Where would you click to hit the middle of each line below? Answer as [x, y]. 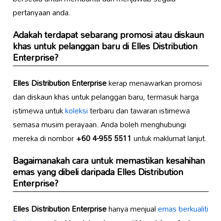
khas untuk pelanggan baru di [72, 46]
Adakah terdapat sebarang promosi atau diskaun [108, 35]
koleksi [76, 111]
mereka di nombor [44, 138]
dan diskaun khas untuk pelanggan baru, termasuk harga [106, 97]
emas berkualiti [183, 209]
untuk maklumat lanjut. [169, 138]
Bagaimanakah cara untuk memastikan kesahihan [109, 161]
